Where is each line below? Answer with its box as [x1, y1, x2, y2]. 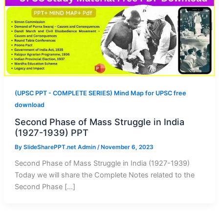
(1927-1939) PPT [14, 127, 88, 138]
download [14, 101, 44, 109]
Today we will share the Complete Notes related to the [14, 170, 195, 179]
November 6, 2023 [100, 143, 153, 151]
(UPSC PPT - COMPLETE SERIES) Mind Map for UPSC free [14, 89, 186, 97]
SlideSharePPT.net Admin [23, 143, 97, 151]
